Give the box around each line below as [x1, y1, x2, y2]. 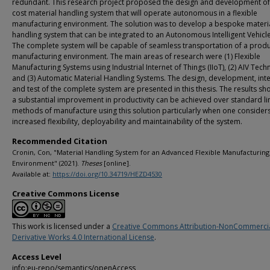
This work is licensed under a [12, 221, 112, 231]
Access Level [12, 251, 61, 262]
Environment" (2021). [12, 159, 81, 168]
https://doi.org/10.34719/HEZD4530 [52, 169, 162, 178]
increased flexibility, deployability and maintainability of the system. [12, 116, 242, 127]
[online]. [102, 159, 131, 168]
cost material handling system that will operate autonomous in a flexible [12, 8, 257, 18]
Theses [81, 159, 102, 168]
